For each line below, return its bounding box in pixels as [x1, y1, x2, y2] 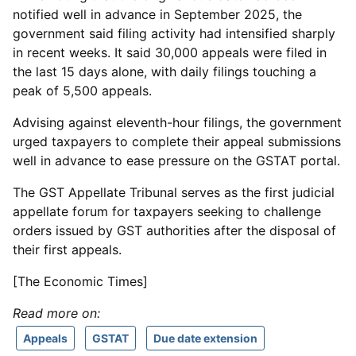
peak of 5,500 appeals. [13, 83, 152, 99]
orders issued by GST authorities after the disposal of [13, 222, 336, 238]
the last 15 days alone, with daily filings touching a [13, 64, 316, 79]
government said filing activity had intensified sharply [13, 25, 335, 41]
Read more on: [13, 305, 100, 321]
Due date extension [153, 331, 257, 345]
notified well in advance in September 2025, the [13, 6, 302, 22]
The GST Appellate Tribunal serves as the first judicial [13, 184, 335, 200]
